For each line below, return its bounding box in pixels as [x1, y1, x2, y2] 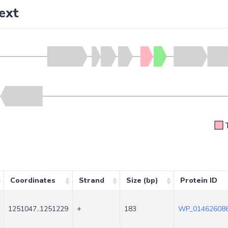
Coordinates [10, 176, 55, 186]
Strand [78, 176, 104, 186]
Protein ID [180, 176, 217, 186]
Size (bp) [126, 176, 158, 186]
